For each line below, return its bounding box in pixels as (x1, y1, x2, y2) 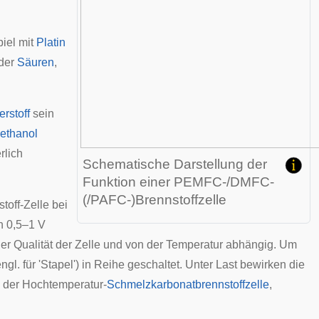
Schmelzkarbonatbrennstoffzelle (107, 278, 269, 291)
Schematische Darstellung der (83, 157, 267, 172)
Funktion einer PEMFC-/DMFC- (83, 174, 274, 189)
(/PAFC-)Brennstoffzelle (83, 192, 226, 207)
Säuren (17, 56, 54, 68)
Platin (36, 36, 66, 48)
